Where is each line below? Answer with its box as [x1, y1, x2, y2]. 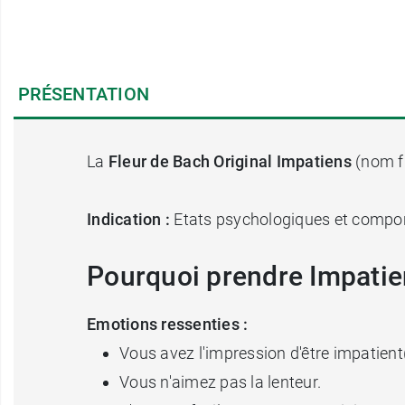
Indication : [87, 209, 174, 229]
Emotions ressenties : [87, 314, 249, 334]
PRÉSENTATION [18, 82, 149, 105]
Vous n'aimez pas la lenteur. [119, 372, 321, 391]
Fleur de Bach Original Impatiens [108, 151, 352, 171]
